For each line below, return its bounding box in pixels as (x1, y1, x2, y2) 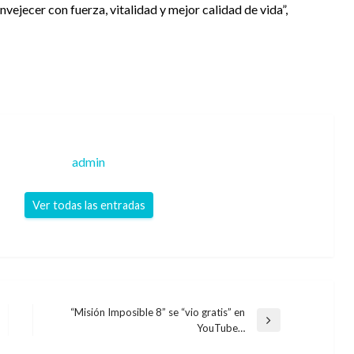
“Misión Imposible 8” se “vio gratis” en (70, 306, 245, 319)
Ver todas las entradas (32, 198, 145, 212)
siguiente (48, 336, 90, 349)
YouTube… (196, 322, 245, 335)
